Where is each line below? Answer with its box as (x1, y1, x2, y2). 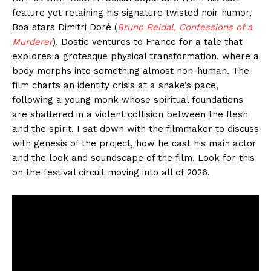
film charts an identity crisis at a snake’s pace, (12, 80, 218, 91)
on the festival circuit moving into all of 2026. (12, 167, 210, 178)
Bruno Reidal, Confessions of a (117, 22, 252, 33)
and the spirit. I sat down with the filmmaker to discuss (12, 123, 259, 135)
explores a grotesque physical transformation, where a (12, 51, 259, 62)
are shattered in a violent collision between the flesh (12, 109, 248, 120)
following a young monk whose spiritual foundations (12, 94, 243, 106)
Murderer (12, 36, 53, 48)
